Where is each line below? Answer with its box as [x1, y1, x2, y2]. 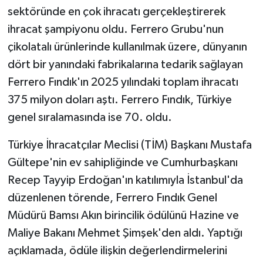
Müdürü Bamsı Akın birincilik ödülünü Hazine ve [7, 210, 239, 222]
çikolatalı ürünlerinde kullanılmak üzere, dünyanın [7, 41, 247, 53]
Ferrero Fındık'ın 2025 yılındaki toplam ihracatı [7, 76, 238, 89]
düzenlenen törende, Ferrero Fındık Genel [7, 192, 217, 204]
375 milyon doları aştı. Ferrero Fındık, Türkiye [7, 94, 232, 106]
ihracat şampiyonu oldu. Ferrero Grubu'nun [7, 23, 224, 36]
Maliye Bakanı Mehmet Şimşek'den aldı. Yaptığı [7, 227, 242, 240]
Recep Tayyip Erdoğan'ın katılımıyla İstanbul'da [7, 174, 243, 187]
